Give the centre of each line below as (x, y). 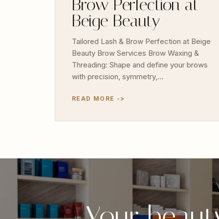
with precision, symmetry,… (118, 76)
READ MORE (93, 98)
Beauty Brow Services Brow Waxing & (135, 53)
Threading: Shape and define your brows (140, 65)
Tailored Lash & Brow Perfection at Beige (141, 41)
